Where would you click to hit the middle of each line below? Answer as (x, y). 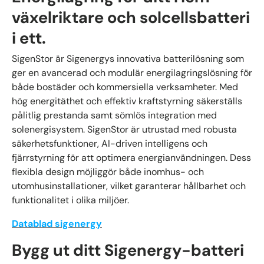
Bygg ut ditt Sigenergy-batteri (128, 250)
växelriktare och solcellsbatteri (131, 17)
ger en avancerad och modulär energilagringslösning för (132, 73)
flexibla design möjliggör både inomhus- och (108, 172)
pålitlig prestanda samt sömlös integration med (114, 115)
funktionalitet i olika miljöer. (70, 200)
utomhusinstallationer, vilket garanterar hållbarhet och (129, 186)
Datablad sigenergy (57, 224)
